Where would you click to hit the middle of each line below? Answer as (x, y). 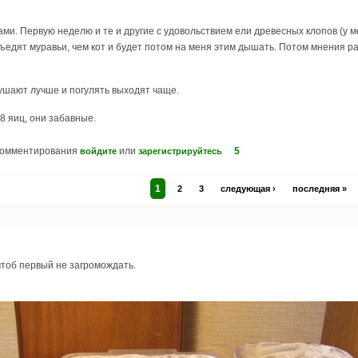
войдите (98, 151)
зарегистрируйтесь (180, 151)
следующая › (248, 189)
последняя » (320, 189)
